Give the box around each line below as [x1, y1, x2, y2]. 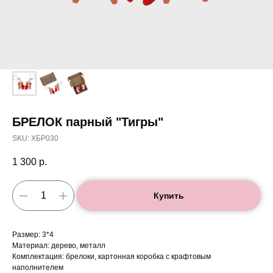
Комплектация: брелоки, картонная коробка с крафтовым [12, 252, 211, 261]
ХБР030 [31, 134, 58, 143]
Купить [154, 191, 184, 201]
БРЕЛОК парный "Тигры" [12, 115, 163, 129]
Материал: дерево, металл [12, 241, 105, 250]
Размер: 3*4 [12, 230, 54, 239]
